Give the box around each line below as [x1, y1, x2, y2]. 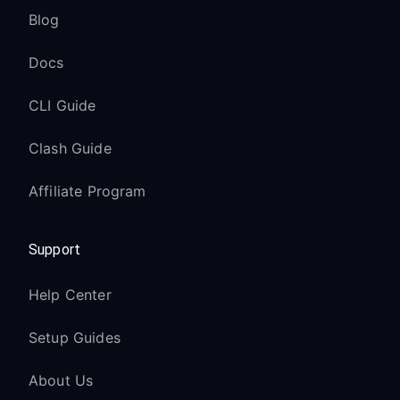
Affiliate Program [29, 182, 146, 200]
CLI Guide [29, 96, 96, 114]
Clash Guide [29, 139, 112, 157]
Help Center [29, 286, 112, 304]
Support [29, 241, 81, 258]
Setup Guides [29, 329, 121, 346]
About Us [29, 371, 94, 389]
